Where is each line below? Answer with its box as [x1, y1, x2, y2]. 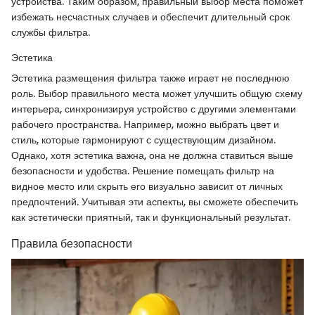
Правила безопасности [11, 236, 132, 252]
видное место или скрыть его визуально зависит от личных [11, 179, 283, 194]
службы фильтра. [11, 25, 90, 40]
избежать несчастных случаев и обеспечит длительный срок [11, 10, 290, 25]
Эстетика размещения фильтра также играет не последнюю [11, 71, 290, 86]
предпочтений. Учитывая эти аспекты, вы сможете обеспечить [11, 195, 298, 210]
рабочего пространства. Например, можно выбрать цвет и [11, 117, 279, 132]
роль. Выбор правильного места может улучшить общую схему [11, 86, 302, 101]
